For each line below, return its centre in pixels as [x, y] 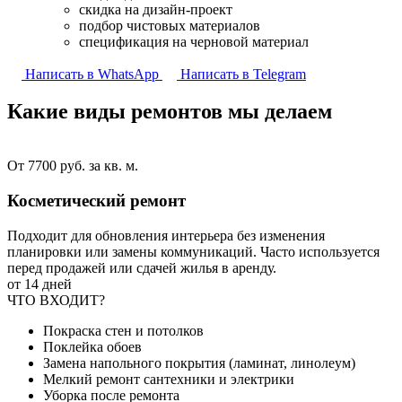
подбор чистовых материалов [170, 25]
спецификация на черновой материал [194, 41]
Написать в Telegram [241, 74]
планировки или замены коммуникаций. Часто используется [193, 251]
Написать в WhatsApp [92, 74]
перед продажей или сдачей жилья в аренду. [142, 267]
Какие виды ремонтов [118, 112]
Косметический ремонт [96, 201]
